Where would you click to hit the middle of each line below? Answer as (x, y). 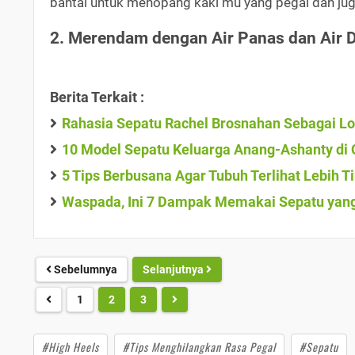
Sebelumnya (84, 269)
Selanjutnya (174, 269)
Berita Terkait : (97, 97)
